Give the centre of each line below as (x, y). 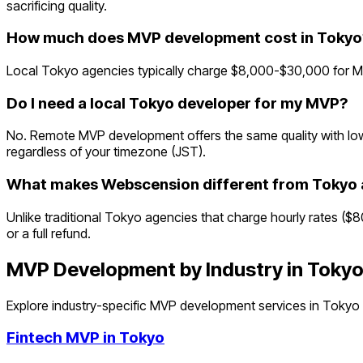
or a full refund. (49, 233)
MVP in (91, 338)
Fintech (34, 338)
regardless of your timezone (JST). (106, 152)
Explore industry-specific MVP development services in (164, 305)
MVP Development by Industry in (157, 269)
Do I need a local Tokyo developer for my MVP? (177, 103)
